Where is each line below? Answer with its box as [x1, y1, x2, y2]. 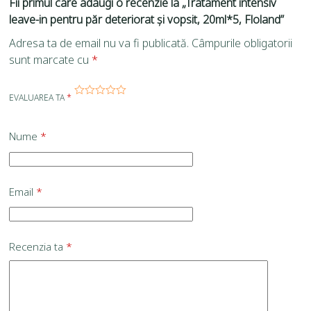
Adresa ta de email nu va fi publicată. [9, 35, 190, 51]
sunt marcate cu [9, 52, 92, 68]
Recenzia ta [9, 239, 67, 254]
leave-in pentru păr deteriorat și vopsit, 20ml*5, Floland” [9, 12, 285, 28]
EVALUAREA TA [9, 92, 67, 104]
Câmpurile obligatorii [192, 35, 293, 51]
